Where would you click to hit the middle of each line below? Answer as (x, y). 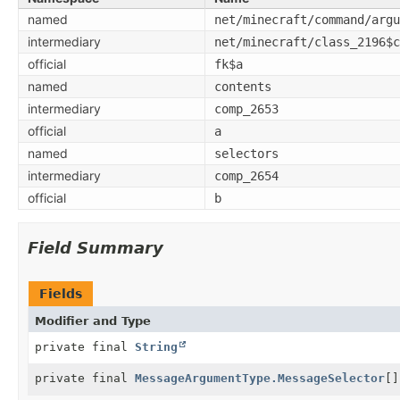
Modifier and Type (93, 321)
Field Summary (96, 247)
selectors (246, 153)
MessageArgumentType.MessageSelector (260, 378)
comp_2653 (246, 108)
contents (243, 86)
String (156, 346)
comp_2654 (246, 175)
